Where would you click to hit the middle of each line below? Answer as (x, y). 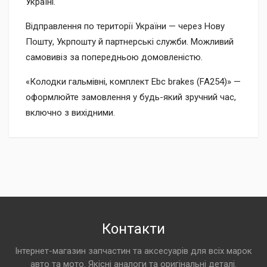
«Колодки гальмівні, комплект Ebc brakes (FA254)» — (133, 82)
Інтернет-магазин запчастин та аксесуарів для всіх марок (133, 251)
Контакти (133, 229)
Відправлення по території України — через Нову (125, 26)
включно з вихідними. (70, 113)
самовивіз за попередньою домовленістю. (114, 57)
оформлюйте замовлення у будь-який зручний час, (131, 97)
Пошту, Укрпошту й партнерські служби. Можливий (130, 42)
